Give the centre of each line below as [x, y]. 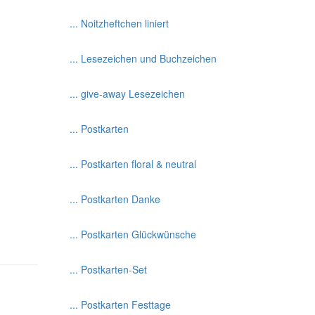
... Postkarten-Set [108, 269]
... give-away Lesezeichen [127, 94]
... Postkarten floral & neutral [133, 164]
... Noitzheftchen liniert [119, 23]
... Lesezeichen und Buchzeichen [143, 58]
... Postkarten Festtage [120, 304]
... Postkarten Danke [115, 199]
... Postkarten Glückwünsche [133, 234]
